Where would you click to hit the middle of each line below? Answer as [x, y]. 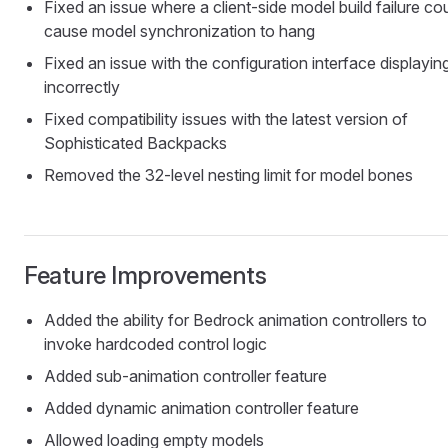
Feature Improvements [145, 276]
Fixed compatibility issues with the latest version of [226, 119]
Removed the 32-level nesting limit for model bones [228, 175]
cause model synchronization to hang [179, 31]
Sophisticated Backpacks [135, 143]
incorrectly [82, 87]
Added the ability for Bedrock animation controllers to [235, 320]
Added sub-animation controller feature [185, 376]
